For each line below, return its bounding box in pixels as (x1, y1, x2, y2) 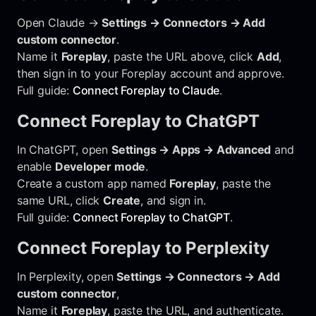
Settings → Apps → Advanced (111, 142, 272, 157)
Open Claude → (17, 15, 102, 30)
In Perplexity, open (17, 269, 117, 284)
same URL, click (17, 193, 104, 207)
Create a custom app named (17, 176, 170, 190)
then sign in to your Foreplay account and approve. (17, 66, 285, 80)
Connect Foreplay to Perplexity (17, 237, 269, 258)
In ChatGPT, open (17, 142, 111, 157)
